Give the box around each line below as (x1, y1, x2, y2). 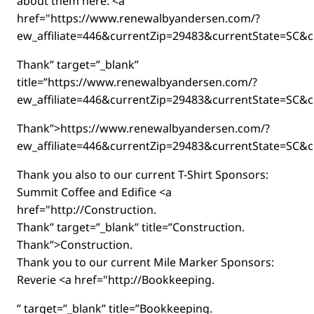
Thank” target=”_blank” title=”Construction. (17, 219, 245, 235)
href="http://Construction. (17, 202, 156, 217)
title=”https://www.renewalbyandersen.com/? (17, 74, 257, 90)
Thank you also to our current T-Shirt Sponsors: (17, 167, 268, 182)
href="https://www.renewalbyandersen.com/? (17, 11, 260, 26)
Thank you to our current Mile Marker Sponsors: (17, 254, 274, 270)
